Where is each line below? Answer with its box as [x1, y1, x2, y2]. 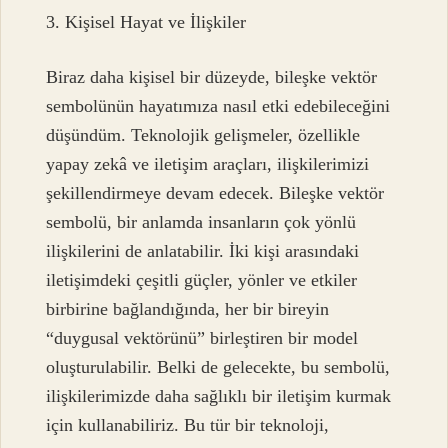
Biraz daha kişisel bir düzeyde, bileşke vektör [46, 67, 378, 88]
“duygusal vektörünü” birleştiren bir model [46, 328, 359, 349]
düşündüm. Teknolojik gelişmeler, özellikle [46, 125, 361, 146]
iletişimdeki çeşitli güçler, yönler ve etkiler [46, 270, 358, 291]
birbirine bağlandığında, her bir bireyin [46, 299, 330, 320]
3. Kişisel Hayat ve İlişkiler [46, 11, 247, 32]
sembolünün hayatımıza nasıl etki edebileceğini [46, 96, 391, 117]
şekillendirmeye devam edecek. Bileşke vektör [46, 183, 385, 204]
